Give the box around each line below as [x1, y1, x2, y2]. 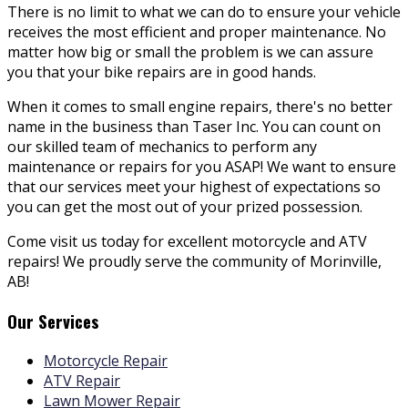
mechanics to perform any [138, 137, 317, 158]
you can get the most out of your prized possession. [7, 197, 362, 218]
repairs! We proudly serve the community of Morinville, [7, 251, 382, 272]
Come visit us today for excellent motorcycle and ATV [7, 231, 367, 252]
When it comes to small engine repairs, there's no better [7, 97, 393, 117]
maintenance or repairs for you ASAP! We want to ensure [7, 157, 396, 178]
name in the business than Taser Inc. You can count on [7, 117, 381, 138]
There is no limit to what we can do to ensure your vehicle [7, 2, 401, 23]
